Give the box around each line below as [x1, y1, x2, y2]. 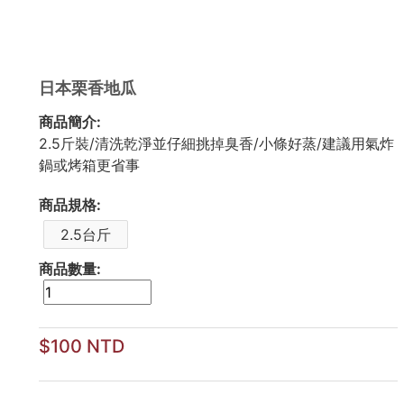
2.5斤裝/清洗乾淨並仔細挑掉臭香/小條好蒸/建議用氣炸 [38, 134, 394, 152]
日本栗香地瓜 [38, 78, 136, 97]
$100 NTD [38, 335, 124, 357]
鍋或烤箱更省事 [38, 156, 140, 174]
